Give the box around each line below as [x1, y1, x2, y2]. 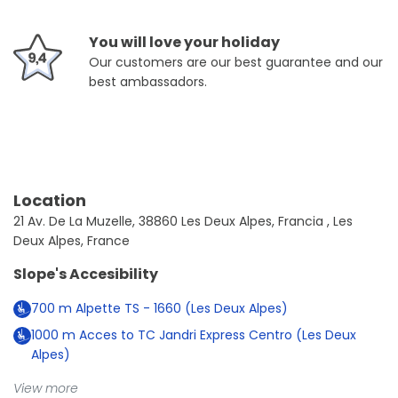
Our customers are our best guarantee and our [89, 53, 383, 71]
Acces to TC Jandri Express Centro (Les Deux [76, 326, 356, 345]
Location [13, 189, 86, 211]
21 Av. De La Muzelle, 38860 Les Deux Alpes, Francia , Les [13, 212, 353, 230]
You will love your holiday [89, 32, 280, 52]
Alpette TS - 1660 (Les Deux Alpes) [72, 299, 288, 317]
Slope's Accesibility [13, 264, 158, 284]
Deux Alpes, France [13, 232, 130, 250]
